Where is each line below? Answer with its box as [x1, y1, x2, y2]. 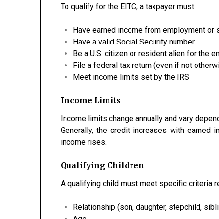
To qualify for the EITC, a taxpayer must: [61, 2, 196, 11]
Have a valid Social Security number [73, 37, 195, 46]
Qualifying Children [61, 160, 145, 170]
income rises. [61, 137, 107, 147]
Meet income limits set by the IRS [73, 72, 190, 82]
